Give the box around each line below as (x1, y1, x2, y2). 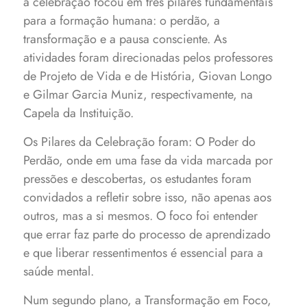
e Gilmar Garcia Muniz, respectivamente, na (23, 86, 257, 103)
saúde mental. (23, 262, 95, 280)
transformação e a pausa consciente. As (23, 30, 228, 48)
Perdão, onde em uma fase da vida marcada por (23, 151, 273, 169)
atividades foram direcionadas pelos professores (23, 49, 273, 66)
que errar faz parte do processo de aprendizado (23, 225, 271, 243)
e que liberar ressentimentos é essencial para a (23, 244, 264, 262)
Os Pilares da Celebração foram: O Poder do (23, 133, 256, 151)
